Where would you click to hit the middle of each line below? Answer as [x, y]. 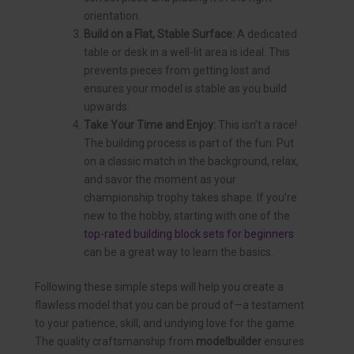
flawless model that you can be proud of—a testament [169, 305]
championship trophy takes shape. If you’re [190, 198]
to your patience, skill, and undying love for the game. [166, 324]
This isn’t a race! [256, 125]
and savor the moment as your [160, 180]
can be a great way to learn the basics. [179, 252]
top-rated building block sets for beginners [189, 234]
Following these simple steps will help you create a [159, 287]
